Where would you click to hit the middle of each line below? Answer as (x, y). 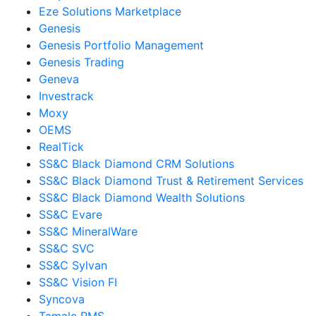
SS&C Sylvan (73, 265)
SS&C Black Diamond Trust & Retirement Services (171, 181)
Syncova (62, 299)
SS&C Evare (71, 214)
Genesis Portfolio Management (121, 45)
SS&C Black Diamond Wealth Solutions (142, 197)
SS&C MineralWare (88, 231)
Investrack (66, 96)
